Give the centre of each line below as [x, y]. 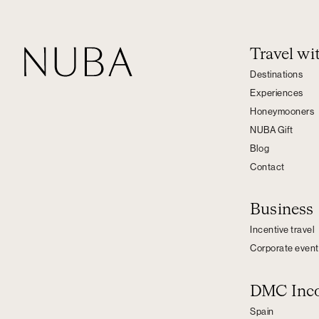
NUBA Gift [272, 130]
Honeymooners [282, 112]
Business [282, 210]
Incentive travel [282, 230]
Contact [267, 167]
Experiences [277, 93]
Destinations [276, 75]
